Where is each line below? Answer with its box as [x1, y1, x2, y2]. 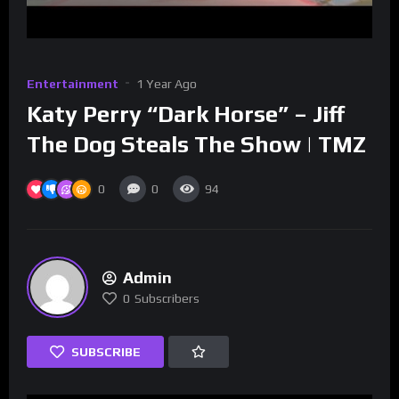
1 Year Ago [136, 77, 197, 91]
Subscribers [134, 290, 199, 305]
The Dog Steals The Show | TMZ [27, 131, 366, 159]
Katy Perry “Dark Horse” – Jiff [27, 101, 345, 128]
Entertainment [27, 77, 118, 91]
